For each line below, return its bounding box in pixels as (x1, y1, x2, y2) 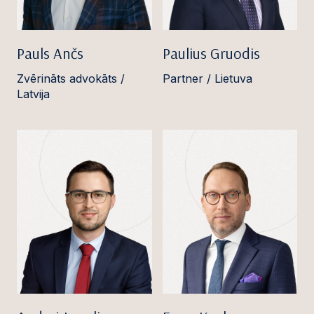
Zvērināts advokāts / (17, 71, 125, 86)
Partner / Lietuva (162, 71, 252, 86)
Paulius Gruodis (162, 43, 260, 64)
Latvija (17, 87, 50, 102)
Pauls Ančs (17, 43, 83, 64)
